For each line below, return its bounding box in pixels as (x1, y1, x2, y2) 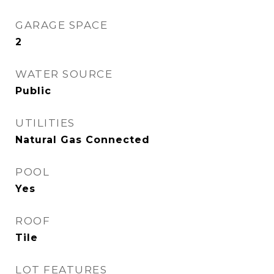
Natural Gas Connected (15, 134, 150, 146)
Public (15, 85, 51, 97)
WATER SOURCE (15, 68, 113, 80)
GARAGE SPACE (15, 19, 108, 31)
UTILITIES (15, 117, 75, 129)
